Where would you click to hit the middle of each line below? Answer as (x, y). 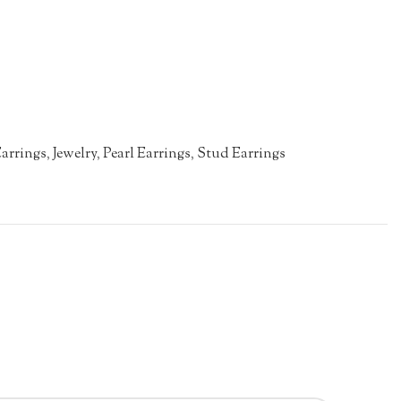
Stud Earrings (241, 155)
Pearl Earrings (147, 155)
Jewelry (75, 155)
